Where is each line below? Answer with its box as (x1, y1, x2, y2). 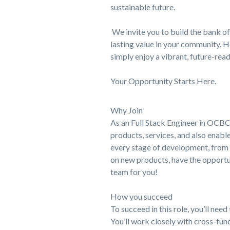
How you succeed (110, 191, 172, 201)
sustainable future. (110, 2, 175, 12)
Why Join (110, 105, 143, 115)
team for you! (110, 167, 158, 177)
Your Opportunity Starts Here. (110, 76, 216, 86)
